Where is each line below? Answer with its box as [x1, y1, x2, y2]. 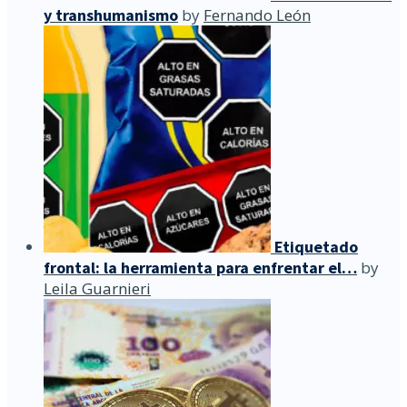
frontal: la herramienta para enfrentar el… [44, 257, 357, 279]
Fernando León [203, 5, 311, 26]
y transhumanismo [44, 5, 178, 26]
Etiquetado [274, 236, 358, 258]
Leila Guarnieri [44, 278, 151, 300]
